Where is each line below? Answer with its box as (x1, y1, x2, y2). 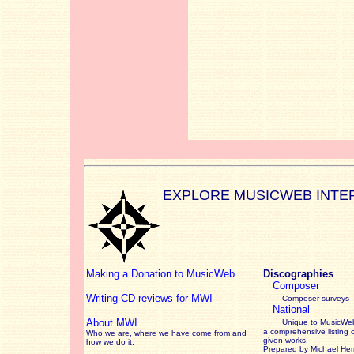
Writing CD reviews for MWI (86, 292, 213, 304)
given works (263, 336, 306, 345)
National (273, 303, 310, 315)
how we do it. (86, 337, 134, 346)
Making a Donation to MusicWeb (86, 268, 235, 280)
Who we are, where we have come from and (86, 329, 247, 337)
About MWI (86, 317, 137, 329)
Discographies (263, 268, 333, 280)
